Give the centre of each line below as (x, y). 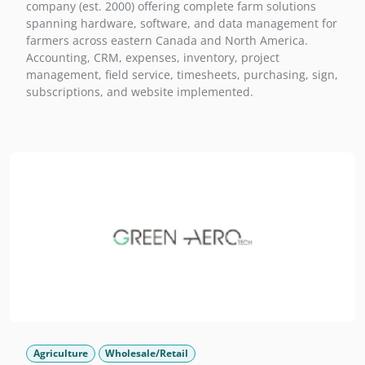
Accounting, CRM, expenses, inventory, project (153, 57)
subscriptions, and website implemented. (140, 91)
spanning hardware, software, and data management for (182, 23)
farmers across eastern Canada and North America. (167, 40)
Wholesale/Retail (147, 353)
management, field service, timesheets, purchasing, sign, (182, 74)
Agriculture (60, 353)
